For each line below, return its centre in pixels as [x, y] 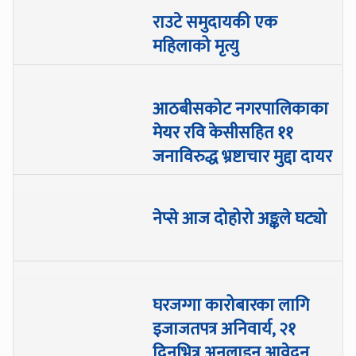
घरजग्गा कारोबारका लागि [231, 306]
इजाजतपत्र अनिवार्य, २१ [224, 330]
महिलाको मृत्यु [196, 47]
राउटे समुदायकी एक [215, 23]
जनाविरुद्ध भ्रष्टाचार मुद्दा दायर [243, 157]
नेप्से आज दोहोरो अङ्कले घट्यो [240, 219]
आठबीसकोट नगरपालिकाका [241, 110]
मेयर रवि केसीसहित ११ [223, 133]
